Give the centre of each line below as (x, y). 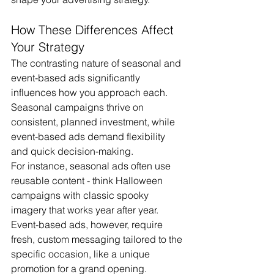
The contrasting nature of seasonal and (97, 63)
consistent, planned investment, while (94, 122)
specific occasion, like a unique (82, 254)
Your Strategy (48, 47)
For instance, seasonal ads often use (92, 166)
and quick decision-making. (72, 151)
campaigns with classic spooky (81, 195)
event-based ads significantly (77, 78)
